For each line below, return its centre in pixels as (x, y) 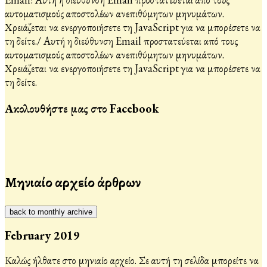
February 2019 (42, 236)
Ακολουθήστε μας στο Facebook (82, 108)
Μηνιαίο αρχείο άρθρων (73, 182)
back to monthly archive (51, 212)
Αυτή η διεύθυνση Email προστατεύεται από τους (141, 41)
